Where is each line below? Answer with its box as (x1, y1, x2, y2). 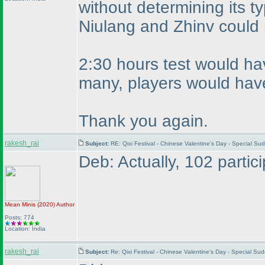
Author (55, 201, 75, 208)
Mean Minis (5, 201, 37, 208)
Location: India (5, 225, 46, 232)
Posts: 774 (5, 214, 34, 221)
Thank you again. (79, 112, 208, 130)
